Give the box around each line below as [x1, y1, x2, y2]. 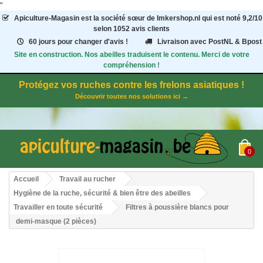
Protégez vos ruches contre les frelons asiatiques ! [19, 80, 244, 90]
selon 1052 [93, 25, 131, 33]
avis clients [131, 25, 170, 33]
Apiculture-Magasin [14, 14, 79, 22]
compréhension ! [103, 61, 160, 69]
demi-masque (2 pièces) [16, 217, 96, 226]
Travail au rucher [59, 175, 116, 184]
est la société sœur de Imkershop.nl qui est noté [79, 14, 241, 22]
